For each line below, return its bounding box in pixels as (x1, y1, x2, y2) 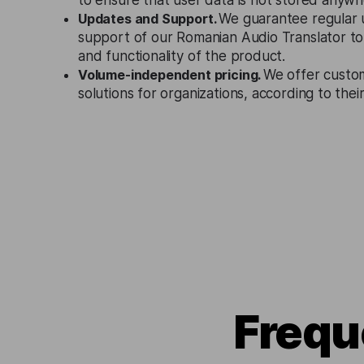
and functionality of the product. (78, 48, 286, 64)
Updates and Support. (78, 11, 219, 27)
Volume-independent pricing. (78, 67, 263, 83)
